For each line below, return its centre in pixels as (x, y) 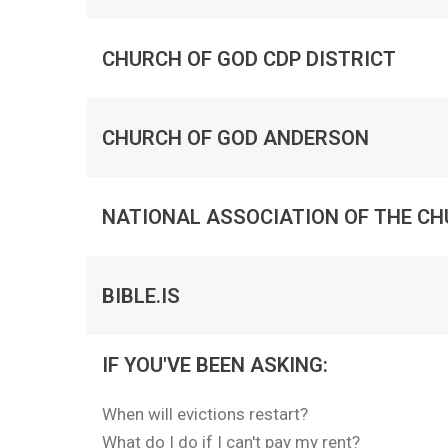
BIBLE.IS (141, 295)
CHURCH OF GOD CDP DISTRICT (249, 58)
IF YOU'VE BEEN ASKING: (215, 365)
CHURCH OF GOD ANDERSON (235, 137)
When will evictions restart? (205, 414)
